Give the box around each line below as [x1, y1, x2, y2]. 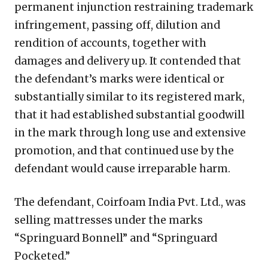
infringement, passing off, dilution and [14, 18, 220, 32]
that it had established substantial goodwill [14, 108, 245, 121]
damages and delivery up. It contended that [14, 54, 241, 68]
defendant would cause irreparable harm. [14, 162, 230, 175]
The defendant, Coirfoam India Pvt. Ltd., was [14, 195, 246, 209]
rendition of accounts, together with [14, 36, 206, 50]
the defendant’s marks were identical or [14, 72, 224, 86]
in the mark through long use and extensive [14, 126, 246, 139]
